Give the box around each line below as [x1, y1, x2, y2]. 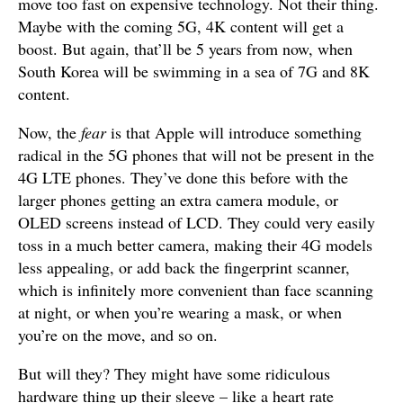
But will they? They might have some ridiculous [18, 363, 330, 384]
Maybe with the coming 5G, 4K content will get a [18, 15, 344, 37]
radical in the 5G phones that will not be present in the [18, 144, 374, 166]
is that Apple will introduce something [106, 121, 362, 143]
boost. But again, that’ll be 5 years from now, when [18, 38, 353, 59]
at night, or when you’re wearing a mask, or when [18, 301, 342, 323]
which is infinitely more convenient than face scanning [18, 279, 373, 300]
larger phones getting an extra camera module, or [18, 189, 338, 210]
